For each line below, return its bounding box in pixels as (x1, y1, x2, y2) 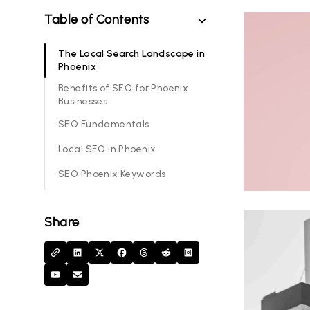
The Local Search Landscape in (58, 47, 206, 60)
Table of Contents (44, 11, 149, 27)
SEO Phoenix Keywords (58, 168, 166, 181)
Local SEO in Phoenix (58, 143, 156, 156)
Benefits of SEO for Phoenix (58, 82, 189, 94)
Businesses (58, 95, 108, 107)
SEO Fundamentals (58, 118, 149, 131)
